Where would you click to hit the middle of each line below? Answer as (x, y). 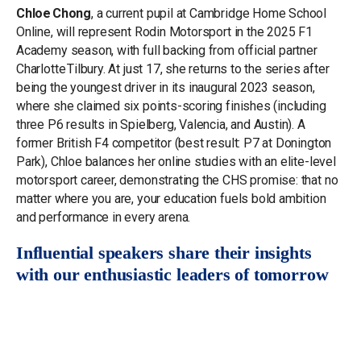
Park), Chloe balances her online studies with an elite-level (176, 162)
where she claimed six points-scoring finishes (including (171, 106)
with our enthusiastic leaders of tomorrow (172, 275)
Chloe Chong (54, 13)
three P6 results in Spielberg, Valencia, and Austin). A (161, 124)
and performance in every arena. (104, 217)
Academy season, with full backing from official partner (167, 50)
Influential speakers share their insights (164, 253)
